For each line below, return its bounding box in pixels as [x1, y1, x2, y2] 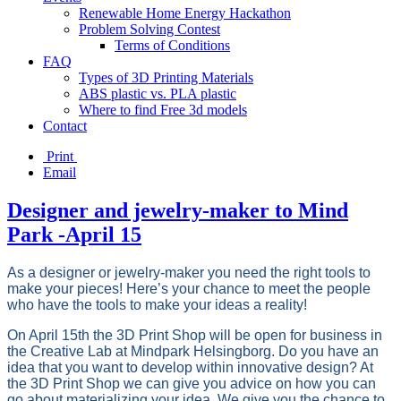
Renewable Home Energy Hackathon [79, 5, 291, 21]
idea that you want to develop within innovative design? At [7, 359, 373, 375]
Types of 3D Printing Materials [79, 70, 253, 85]
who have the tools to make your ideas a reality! [7, 296, 307, 312]
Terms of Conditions [115, 38, 230, 53]
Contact [43, 118, 87, 133]
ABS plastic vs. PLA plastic [79, 86, 236, 101]
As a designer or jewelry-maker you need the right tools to [7, 264, 371, 280]
